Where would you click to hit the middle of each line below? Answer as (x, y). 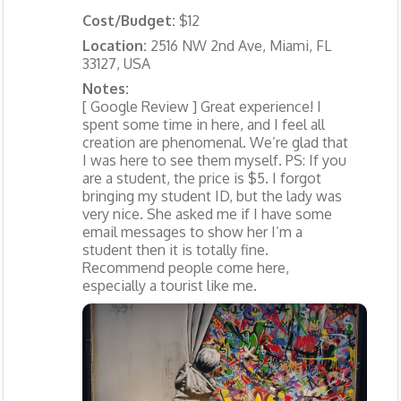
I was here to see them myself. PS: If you (214, 160)
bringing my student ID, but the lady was (212, 196)
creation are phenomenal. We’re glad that (215, 142)
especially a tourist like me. (169, 285)
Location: (116, 45)
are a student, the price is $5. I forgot (201, 178)
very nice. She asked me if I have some (207, 213)
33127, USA (116, 63)
